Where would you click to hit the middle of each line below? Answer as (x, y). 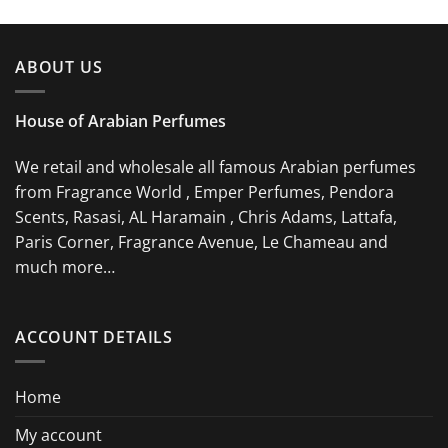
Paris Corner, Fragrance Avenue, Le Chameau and (201, 241)
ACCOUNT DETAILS (94, 336)
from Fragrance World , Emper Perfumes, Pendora (204, 191)
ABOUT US (59, 66)
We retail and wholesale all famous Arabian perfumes (215, 166)
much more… (65, 266)
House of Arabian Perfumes (120, 121)
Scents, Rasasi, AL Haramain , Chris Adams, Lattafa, (206, 216)
